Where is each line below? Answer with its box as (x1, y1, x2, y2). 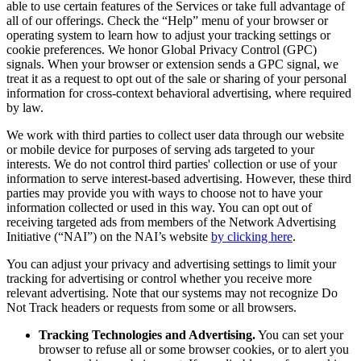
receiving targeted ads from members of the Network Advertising (6, 215, 336, 230)
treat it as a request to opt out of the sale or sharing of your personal (6, 72, 346, 86)
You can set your (255, 328, 343, 342)
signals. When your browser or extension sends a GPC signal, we (6, 57, 338, 72)
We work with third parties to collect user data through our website (6, 128, 344, 143)
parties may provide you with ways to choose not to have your (6, 186, 322, 201)
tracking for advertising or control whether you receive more (6, 272, 312, 286)
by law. (6, 101, 44, 115)
